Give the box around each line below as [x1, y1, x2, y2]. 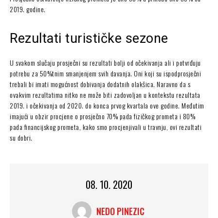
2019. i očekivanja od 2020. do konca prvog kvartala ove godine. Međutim [10, 100, 204, 110]
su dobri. [10, 132, 33, 143]
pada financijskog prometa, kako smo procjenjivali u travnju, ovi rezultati [10, 121, 201, 132]
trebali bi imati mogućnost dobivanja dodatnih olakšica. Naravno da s [10, 78, 190, 89]
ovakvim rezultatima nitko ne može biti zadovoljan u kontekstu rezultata [10, 89, 200, 100]
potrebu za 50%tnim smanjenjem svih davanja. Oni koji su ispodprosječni [10, 68, 201, 78]
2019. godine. [10, 3, 46, 14]
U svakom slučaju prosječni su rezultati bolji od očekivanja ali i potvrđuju [10, 57, 201, 68]
